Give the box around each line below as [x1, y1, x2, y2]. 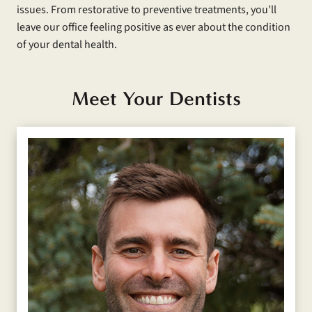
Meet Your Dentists [71, 86, 241, 110]
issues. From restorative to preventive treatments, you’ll [17, 1, 276, 17]
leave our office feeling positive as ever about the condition [17, 19, 290, 35]
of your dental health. [17, 36, 117, 52]
